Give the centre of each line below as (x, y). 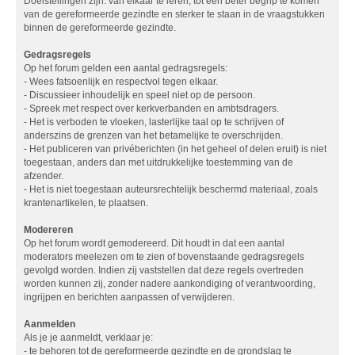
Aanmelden (50, 324)
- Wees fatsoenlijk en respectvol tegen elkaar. (121, 81)
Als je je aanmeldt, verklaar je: (88, 337)
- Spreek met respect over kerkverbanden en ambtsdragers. (151, 108)
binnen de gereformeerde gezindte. (100, 27)
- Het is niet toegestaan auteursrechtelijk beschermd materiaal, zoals (171, 189)
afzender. (44, 176)
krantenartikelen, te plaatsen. (86, 202)
